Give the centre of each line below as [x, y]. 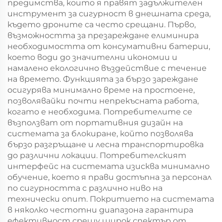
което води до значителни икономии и [92, 57]
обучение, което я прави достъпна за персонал [110, 177]
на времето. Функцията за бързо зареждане [103, 79]
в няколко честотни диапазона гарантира [100, 210]
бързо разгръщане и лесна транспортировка [106, 144]
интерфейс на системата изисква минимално [109, 166]
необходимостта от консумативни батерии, [109, 46]
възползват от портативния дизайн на [95, 123]
